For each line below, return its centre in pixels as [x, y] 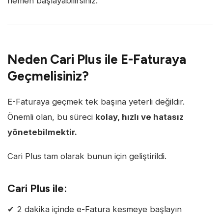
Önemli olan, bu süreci [51, 117]
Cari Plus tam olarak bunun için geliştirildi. [87, 156]
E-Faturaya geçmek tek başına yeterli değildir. [96, 101]
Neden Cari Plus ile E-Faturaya [97, 60]
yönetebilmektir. [42, 132]
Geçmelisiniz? [48, 76]
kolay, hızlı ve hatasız [139, 117]
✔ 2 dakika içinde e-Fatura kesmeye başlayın [95, 209]
